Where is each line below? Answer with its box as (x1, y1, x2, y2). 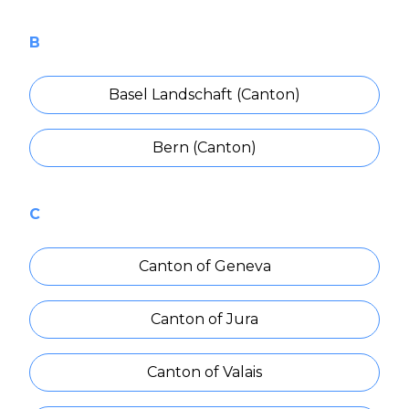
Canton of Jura (151, 310, 258, 329)
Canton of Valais (147, 363, 262, 382)
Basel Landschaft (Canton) (109, 86, 300, 104)
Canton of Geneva (138, 257, 271, 276)
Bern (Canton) (152, 139, 257, 157)
